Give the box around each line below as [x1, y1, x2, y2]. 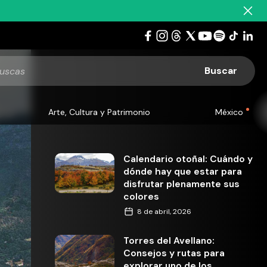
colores [123, 191, 159, 203]
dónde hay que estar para [123, 166, 242, 178]
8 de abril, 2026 [137, 207, 191, 216]
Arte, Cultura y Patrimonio [48, 107, 150, 117]
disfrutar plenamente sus [123, 178, 240, 190]
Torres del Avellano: [123, 235, 215, 247]
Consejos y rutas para [123, 247, 225, 259]
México [215, 107, 243, 117]
